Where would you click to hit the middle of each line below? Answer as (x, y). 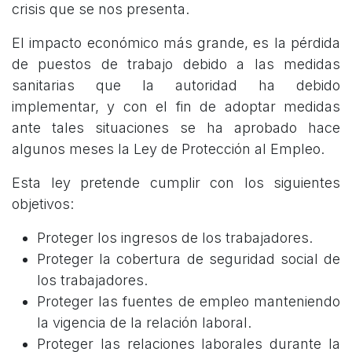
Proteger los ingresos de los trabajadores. (177, 238)
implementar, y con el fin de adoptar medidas (176, 107)
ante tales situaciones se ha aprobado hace (176, 128)
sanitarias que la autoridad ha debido (176, 86)
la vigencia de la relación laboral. (146, 323)
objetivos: (43, 204)
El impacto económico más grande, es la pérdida (176, 43)
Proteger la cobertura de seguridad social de (189, 259)
